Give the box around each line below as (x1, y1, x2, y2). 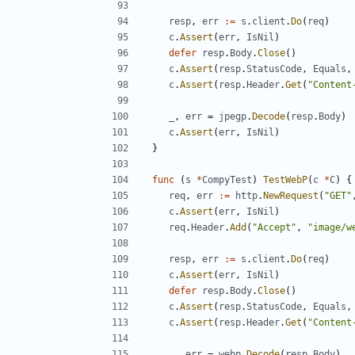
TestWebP (263, 174, 307, 186)
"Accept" (252, 222, 296, 234)
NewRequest (263, 190, 319, 202)
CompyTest (202, 174, 252, 186)
